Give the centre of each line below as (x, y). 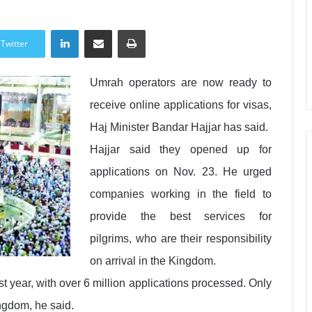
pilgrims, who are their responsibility (181, 239)
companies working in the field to (181, 194)
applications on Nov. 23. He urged (181, 172)
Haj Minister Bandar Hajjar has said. (179, 127)
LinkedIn (97, 29)
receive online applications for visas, (181, 105)
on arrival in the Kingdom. (153, 261)
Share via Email (124, 29)
